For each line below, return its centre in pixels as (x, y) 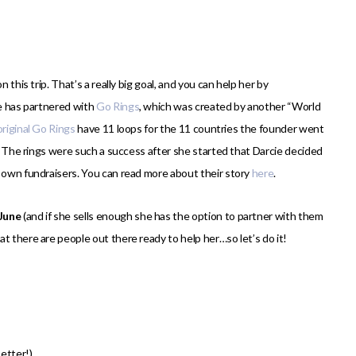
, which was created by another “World (230, 106)
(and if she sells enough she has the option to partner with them (172, 216)
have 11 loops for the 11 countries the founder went (199, 129)
